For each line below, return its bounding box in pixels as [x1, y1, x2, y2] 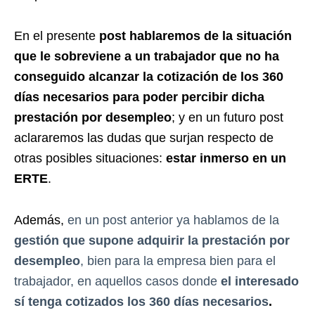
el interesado [221, 274, 299, 289]
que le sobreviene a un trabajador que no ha [14, 49, 279, 64]
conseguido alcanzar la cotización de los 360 [14, 70, 283, 84]
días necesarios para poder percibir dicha [14, 90, 264, 105]
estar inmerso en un [166, 151, 286, 166]
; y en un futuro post [172, 110, 283, 125]
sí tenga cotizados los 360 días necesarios [14, 295, 269, 309]
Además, [14, 213, 67, 228]
